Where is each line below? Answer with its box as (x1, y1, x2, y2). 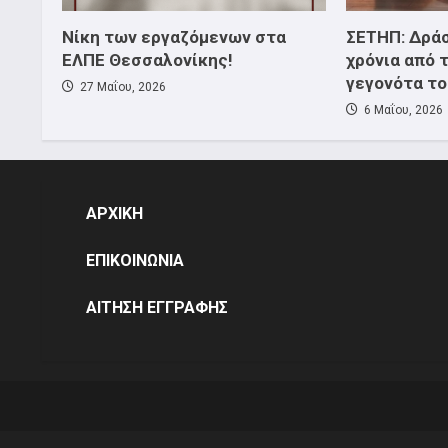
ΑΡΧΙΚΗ (86, 203, 143, 223)
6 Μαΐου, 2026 (360, 102, 443, 117)
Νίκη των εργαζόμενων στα (62, 26, 286, 47)
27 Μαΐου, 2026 (77, 79, 166, 94)
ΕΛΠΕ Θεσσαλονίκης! (62, 49, 233, 70)
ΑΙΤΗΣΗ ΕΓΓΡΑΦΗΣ (86, 297, 228, 317)
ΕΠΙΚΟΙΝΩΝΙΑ (86, 250, 184, 270)
